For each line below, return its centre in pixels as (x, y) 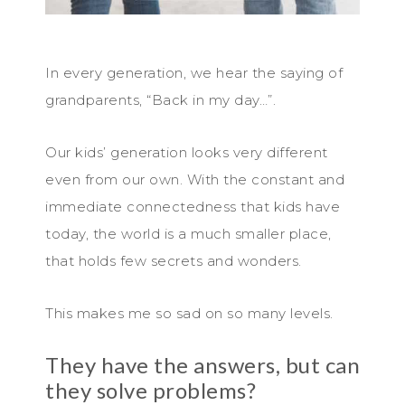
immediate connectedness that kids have (193, 206)
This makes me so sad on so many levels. (189, 313)
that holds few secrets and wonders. (174, 260)
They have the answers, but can (202, 364)
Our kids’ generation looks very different (187, 152)
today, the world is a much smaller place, (188, 233)
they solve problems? (151, 390)
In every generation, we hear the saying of (194, 72)
